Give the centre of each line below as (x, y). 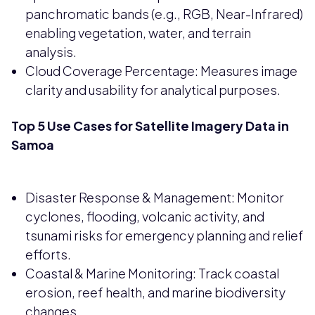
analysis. (51, 52)
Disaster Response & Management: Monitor (155, 198)
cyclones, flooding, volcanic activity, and (145, 217)
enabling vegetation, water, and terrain (138, 33)
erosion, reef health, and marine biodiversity (155, 292)
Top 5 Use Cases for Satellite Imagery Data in (150, 126)
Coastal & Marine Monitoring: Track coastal (152, 274)
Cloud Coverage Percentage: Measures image (161, 71)
